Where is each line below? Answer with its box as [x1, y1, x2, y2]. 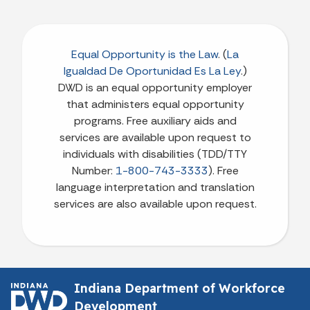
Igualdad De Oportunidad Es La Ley [63, 63, 241, 78]
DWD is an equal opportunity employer [58, 80, 252, 95]
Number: [71, 163, 116, 178]
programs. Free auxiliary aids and [73, 113, 237, 128]
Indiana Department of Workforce [73, 280, 285, 295]
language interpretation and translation [55, 179, 255, 194]
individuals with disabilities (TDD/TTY [63, 146, 247, 161]
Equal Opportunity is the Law [71, 46, 218, 62]
